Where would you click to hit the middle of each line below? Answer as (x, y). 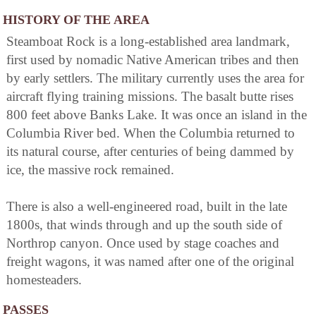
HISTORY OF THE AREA (76, 19)
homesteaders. (44, 279)
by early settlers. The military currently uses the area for (155, 78)
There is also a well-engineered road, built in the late (147, 206)
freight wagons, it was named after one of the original (150, 261)
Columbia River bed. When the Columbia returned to (151, 133)
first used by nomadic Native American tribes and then (153, 59)
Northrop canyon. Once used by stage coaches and (143, 243)
